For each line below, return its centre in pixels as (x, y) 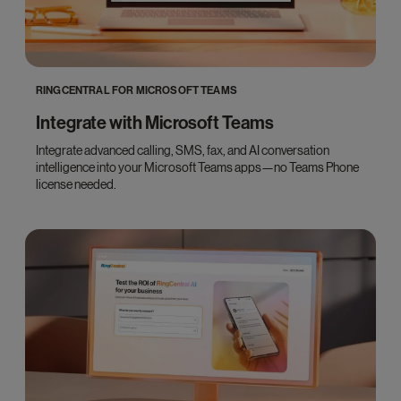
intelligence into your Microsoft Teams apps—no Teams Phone (197, 167)
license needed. (76, 184)
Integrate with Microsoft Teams (155, 122)
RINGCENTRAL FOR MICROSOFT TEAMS (137, 90)
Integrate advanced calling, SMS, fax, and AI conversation (183, 150)
